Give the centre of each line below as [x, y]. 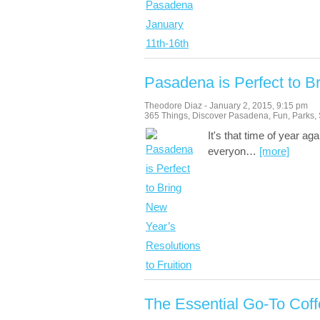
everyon [227, 151]
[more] [274, 151]
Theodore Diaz [173, 106]
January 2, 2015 [241, 106]
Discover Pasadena [230, 116]
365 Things [166, 116]
